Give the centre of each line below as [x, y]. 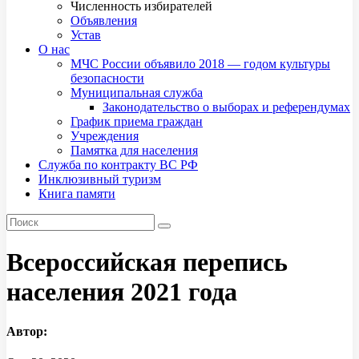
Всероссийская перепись [147, 262]
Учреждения [105, 135]
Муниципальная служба [137, 92]
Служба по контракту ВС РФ [118, 164]
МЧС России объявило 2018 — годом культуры [200, 63]
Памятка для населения [134, 150]
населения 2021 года [122, 292]
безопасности [107, 78]
